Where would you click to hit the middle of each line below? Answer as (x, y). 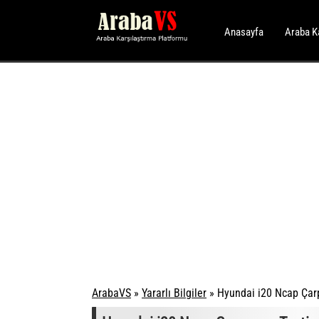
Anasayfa (244, 32)
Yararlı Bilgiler (174, 293)
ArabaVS (111, 293)
